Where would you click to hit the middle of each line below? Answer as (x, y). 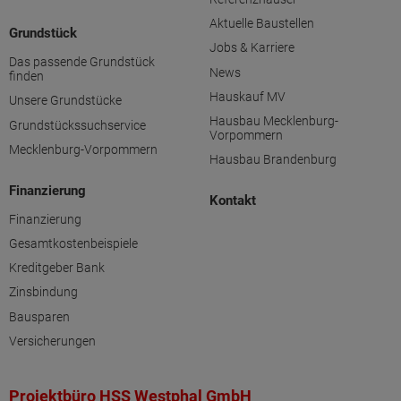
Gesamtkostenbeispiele (73, 243)
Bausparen (39, 316)
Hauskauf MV (247, 96)
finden (26, 77)
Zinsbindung (43, 292)
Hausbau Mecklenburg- (274, 120)
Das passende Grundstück (82, 62)
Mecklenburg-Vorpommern (83, 149)
